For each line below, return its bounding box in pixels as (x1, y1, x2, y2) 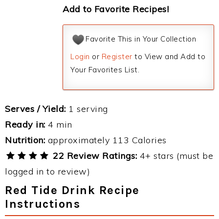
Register (101, 52, 132, 61)
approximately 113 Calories (45, 134, 167, 146)
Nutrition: (5, 134, 45, 146)
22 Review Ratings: (50, 150, 137, 161)
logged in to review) (5, 166, 90, 177)
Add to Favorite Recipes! (63, 3, 169, 15)
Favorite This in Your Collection (86, 34, 196, 44)
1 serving (66, 103, 108, 114)
